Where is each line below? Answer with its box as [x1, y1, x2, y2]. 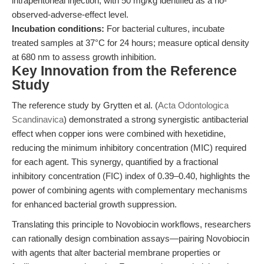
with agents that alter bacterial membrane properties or [12, 247, 220, 258]
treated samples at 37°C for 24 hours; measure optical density [12, 38, 249, 48]
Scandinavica [12, 114, 64, 124]
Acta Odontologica [158, 100, 229, 110]
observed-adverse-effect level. [12, 9, 128, 19]
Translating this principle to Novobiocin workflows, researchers [12, 219, 251, 229]
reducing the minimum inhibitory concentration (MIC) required [12, 143, 246, 153]
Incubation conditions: [12, 24, 104, 34]
